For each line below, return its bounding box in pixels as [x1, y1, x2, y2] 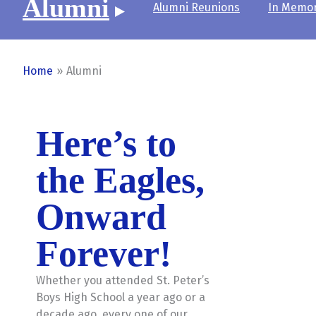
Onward [36, 197, 166, 237]
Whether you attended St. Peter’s [36, 274, 209, 287]
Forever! [36, 233, 171, 274]
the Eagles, [36, 160, 205, 200]
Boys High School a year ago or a [36, 291, 205, 304]
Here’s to [36, 123, 176, 164]
